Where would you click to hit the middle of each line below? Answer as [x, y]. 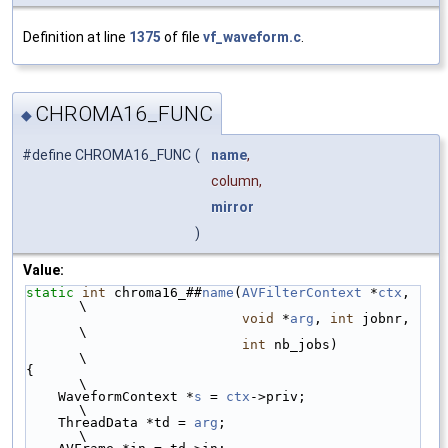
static [50, 293]
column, [236, 181]
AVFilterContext [302, 293]
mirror [232, 207]
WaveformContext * [126, 397]
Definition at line [76, 36]
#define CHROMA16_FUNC [106, 155]
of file [182, 36]
